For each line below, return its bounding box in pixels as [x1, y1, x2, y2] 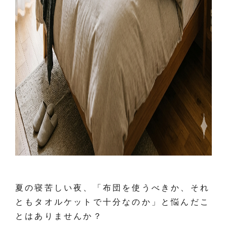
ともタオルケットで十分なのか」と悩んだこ [15, 198, 210, 206]
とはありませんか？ [15, 212, 103, 220]
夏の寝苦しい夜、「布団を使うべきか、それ [15, 183, 210, 192]
